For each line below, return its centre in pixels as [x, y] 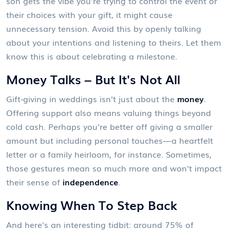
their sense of [34, 182]
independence [90, 182]
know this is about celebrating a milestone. [92, 56]
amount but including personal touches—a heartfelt [110, 140]
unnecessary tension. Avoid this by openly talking [104, 28]
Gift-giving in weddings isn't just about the [92, 99]
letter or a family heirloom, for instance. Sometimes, [109, 154]
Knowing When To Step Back [92, 205]
